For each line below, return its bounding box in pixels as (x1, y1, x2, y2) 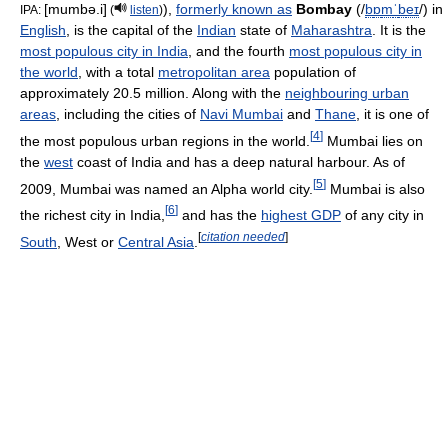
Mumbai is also (326, 180, 425, 197)
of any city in (341, 206, 424, 223)
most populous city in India (20, 43, 188, 59)
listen (130, 3, 159, 16)
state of (236, 22, 291, 38)
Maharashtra (291, 22, 372, 38)
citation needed (201, 229, 285, 243)
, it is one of (356, 106, 429, 122)
